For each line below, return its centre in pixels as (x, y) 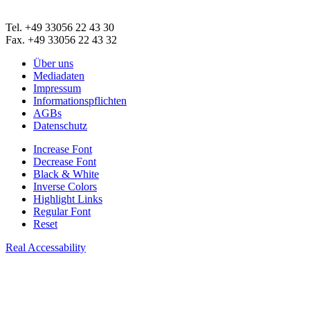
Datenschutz (60, 126)
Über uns (53, 64)
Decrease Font (65, 162)
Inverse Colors (65, 187)
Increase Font (63, 149)
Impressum (57, 89)
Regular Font (62, 212)
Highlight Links (68, 199)
